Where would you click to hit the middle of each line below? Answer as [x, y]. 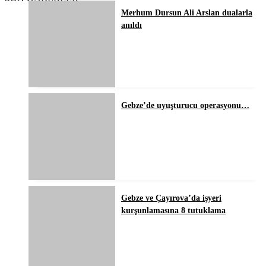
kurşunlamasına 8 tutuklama [173, 211]
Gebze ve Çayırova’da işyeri [171, 198]
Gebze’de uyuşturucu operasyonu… [185, 106]
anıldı [132, 26]
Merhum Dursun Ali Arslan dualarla [187, 13]
